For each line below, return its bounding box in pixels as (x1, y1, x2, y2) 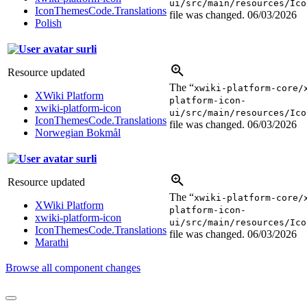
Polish (35, 17, 62, 29)
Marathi (35, 236, 69, 249)
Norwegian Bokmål (35, 127, 121, 139)
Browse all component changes (5, 262, 140, 274)
